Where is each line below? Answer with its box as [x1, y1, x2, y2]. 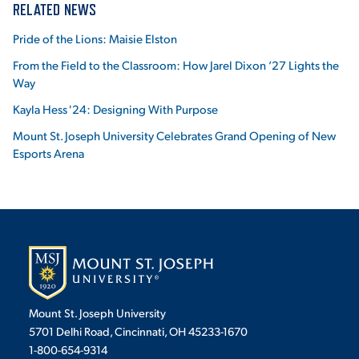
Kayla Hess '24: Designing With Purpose [13, 101, 218, 117]
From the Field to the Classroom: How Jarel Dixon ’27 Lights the [13, 56, 339, 72]
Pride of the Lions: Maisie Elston [13, 30, 177, 46]
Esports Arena [13, 145, 84, 161]
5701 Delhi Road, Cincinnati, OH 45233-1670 [29, 324, 248, 339]
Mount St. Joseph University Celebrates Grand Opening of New [13, 127, 336, 143]
